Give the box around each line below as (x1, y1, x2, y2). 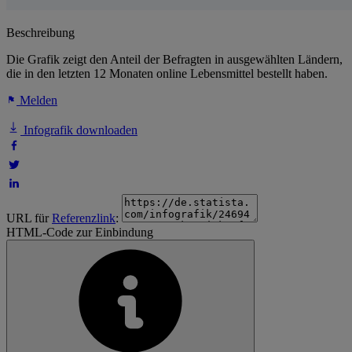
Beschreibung (6, 26, 75, 40)
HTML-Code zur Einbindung (6, 225, 153, 240)
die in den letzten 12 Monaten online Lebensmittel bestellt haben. (6, 67, 328, 81)
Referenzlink (52, 211, 115, 225)
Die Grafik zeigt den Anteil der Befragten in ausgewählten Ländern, (6, 53, 343, 67)
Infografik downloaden (20, 123, 137, 137)
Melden (16, 93, 57, 108)
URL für (6, 211, 52, 225)
